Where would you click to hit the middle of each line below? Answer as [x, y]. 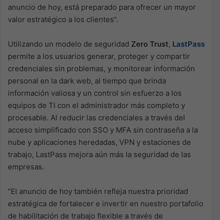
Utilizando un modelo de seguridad [69, 44]
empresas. [26, 166]
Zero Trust [150, 44]
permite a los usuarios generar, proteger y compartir [99, 56]
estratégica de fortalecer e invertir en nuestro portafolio [106, 203]
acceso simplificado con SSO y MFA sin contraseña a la [103, 130]
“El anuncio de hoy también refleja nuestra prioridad [98, 191]
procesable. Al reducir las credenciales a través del [96, 117]
